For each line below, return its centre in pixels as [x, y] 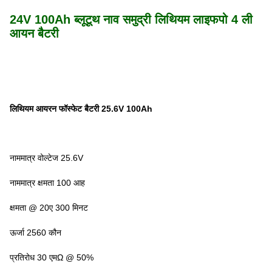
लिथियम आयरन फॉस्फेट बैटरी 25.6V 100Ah [81, 109]
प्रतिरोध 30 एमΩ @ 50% [52, 257]
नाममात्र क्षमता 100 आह [47, 183]
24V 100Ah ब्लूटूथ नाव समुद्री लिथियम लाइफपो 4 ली [131, 19]
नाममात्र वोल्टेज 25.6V [46, 158]
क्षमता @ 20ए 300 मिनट [49, 208]
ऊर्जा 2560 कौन [36, 233]
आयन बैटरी [34, 33]
